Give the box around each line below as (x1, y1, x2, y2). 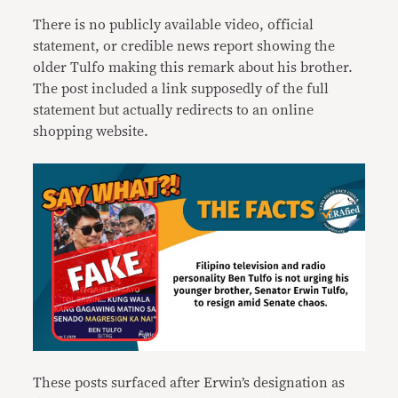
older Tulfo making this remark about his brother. (33, 60, 354, 75)
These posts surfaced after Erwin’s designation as (33, 375, 346, 390)
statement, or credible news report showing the (33, 39, 336, 53)
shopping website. (33, 124, 149, 139)
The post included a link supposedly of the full (33, 82, 330, 96)
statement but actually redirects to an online (33, 103, 314, 117)
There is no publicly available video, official (33, 18, 314, 32)
